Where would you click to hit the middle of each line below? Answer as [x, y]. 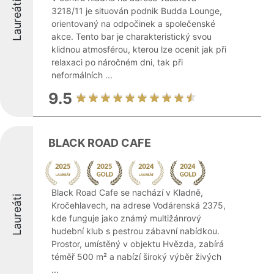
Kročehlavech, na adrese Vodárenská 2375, [139, 205]
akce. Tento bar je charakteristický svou [131, 36]
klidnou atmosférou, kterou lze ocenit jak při [139, 49]
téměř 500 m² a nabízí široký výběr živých [136, 257]
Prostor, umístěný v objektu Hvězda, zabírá [138, 244]
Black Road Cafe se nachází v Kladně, [127, 192]
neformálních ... [82, 75]
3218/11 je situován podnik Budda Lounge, [137, 11]
